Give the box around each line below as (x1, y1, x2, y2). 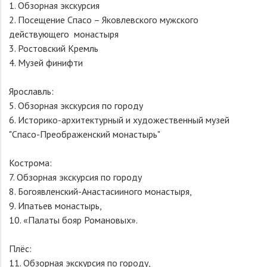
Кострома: (9, 157, 54, 169)
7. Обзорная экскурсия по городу (9, 171, 144, 183)
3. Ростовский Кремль (9, 42, 101, 54)
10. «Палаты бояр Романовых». (9, 214, 138, 226)
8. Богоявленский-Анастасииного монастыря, (9, 185, 194, 197)
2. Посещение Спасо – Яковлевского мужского (9, 14, 198, 26)
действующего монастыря (9, 28, 119, 40)
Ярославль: (9, 85, 56, 97)
